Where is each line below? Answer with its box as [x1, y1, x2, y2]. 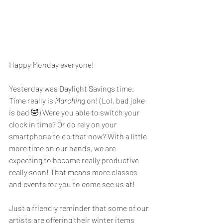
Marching [55, 95, 85, 105]
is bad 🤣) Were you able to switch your [9, 107, 141, 117]
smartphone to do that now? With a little [9, 131, 148, 141]
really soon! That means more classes [9, 167, 139, 177]
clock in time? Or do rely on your [9, 119, 118, 129]
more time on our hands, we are [9, 143, 117, 153]
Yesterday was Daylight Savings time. [9, 83, 135, 93]
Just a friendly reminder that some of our [9, 203, 150, 213]
